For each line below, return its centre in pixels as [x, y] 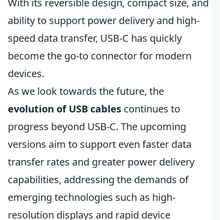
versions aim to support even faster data [100, 144]
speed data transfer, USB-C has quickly [95, 38]
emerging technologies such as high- [92, 197]
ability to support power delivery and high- [104, 20]
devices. [26, 73]
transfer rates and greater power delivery [101, 162]
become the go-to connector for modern [100, 56]
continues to [151, 109]
